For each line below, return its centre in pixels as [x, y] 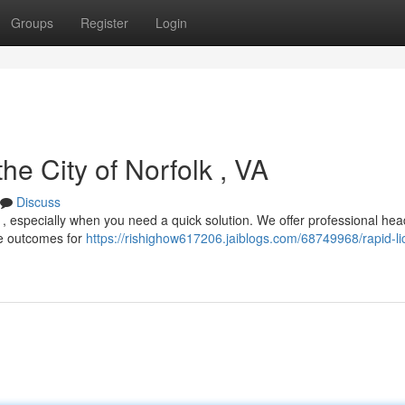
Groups [32, 23]
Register [104, 23]
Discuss [38, 202]
